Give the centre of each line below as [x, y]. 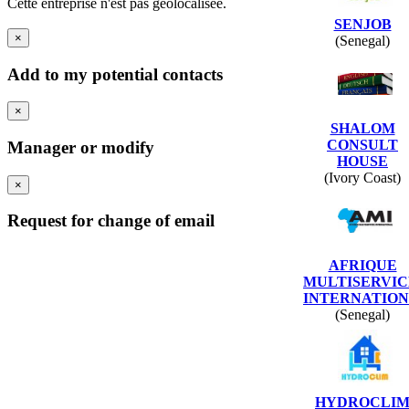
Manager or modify [81, 147]
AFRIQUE [362, 265]
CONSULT [362, 144]
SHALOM [362, 128]
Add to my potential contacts [115, 74]
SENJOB [362, 24]
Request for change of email [111, 221]
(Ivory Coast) [362, 177]
